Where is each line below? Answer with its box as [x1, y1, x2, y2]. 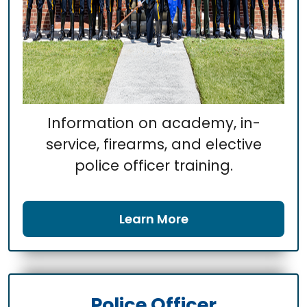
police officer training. [74, 155, 233, 175]
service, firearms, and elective [45, 134, 262, 154]
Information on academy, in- [47, 112, 260, 133]
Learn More [119, 210, 188, 228]
